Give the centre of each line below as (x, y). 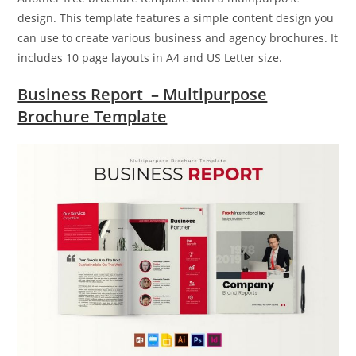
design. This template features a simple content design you (176, 18)
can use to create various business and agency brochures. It (178, 38)
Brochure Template (93, 117)
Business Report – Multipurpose (143, 95)
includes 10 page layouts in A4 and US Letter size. (150, 58)
